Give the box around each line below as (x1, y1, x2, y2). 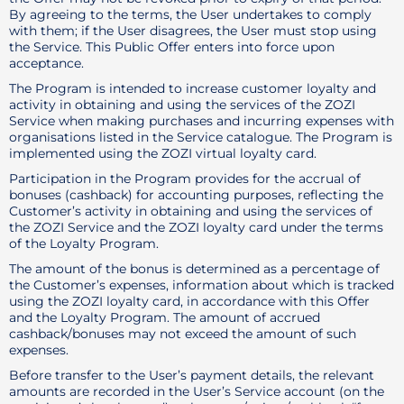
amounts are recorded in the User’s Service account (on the (9, 383, 384, 399)
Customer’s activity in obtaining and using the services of (9, 203, 372, 219)
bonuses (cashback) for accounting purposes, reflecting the (9, 187, 383, 203)
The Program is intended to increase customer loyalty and (9, 80, 376, 96)
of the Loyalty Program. (9, 235, 159, 252)
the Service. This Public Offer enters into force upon (9, 39, 335, 55)
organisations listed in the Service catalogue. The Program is (9, 129, 392, 145)
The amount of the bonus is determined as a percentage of (9, 261, 380, 277)
